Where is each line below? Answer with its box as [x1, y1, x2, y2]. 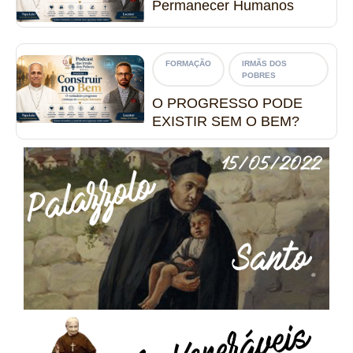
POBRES [242, 71, 277, 80]
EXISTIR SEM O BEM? [152, 113, 300, 130]
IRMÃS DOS [242, 59, 288, 69]
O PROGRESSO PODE [152, 95, 303, 112]
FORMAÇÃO [165, 59, 212, 69]
